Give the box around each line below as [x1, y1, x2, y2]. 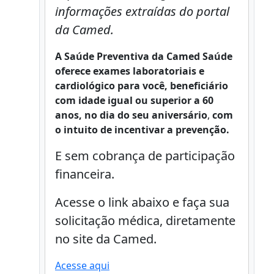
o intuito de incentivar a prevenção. [55, 123, 229, 136]
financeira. [55, 166, 114, 182]
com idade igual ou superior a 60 [55, 94, 213, 107]
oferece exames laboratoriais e [55, 64, 204, 78]
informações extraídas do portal [55, 3, 229, 20]
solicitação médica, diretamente [55, 212, 235, 229]
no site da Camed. [55, 231, 157, 247]
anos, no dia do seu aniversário [55, 108, 207, 122]
